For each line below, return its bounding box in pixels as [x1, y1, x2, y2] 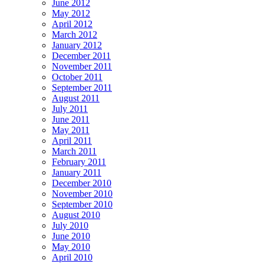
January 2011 [52, 167, 101, 178]
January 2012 [52, 40, 102, 51]
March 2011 [52, 146, 97, 157]
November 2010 [52, 189, 113, 199]
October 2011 [52, 72, 103, 82]
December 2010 [52, 178, 111, 189]
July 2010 [52, 220, 88, 231]
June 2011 [52, 114, 90, 125]
